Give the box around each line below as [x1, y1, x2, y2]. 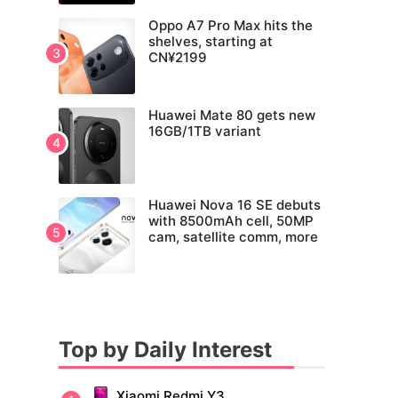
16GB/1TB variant [148, 123, 261, 140]
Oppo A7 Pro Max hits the [148, 17, 313, 35]
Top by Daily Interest [59, 337, 272, 363]
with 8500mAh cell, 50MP [148, 212, 314, 230]
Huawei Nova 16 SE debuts [148, 196, 321, 214]
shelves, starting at [148, 33, 273, 51]
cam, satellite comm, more [148, 228, 318, 246]
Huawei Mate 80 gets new [148, 107, 315, 124]
